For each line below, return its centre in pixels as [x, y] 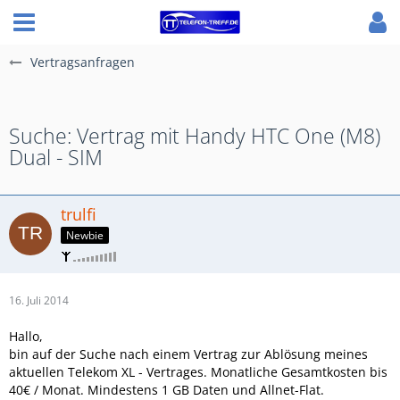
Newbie [85, 235]
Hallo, [26, 336]
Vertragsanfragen [83, 62]
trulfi [79, 214]
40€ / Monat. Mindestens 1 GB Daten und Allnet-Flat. [167, 389]
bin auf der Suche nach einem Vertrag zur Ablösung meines [188, 354]
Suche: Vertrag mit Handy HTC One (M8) [195, 136]
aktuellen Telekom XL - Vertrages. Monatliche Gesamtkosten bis [198, 371]
